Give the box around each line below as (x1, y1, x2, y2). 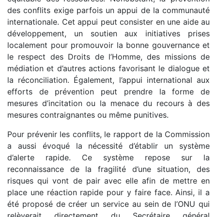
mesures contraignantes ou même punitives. (7, 109, 169, 120)
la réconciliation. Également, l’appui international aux (7, 75, 210, 85)
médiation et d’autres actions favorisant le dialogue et (7, 63, 210, 73)
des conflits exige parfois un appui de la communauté (7, 5, 210, 15)
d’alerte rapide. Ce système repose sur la (7, 152, 210, 162)
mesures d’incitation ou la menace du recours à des (7, 98, 210, 108)
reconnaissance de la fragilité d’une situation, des (7, 164, 210, 174)
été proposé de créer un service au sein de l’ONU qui (7, 199, 210, 209)
